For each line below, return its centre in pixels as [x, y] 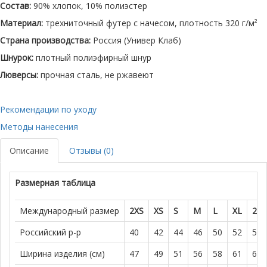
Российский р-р [51, 232]
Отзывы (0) [91, 150]
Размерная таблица [55, 183]
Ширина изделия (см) [63, 254]
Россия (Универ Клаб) [137, 40]
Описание [29, 150]
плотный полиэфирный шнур [92, 58]
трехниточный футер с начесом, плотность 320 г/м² [151, 23]
